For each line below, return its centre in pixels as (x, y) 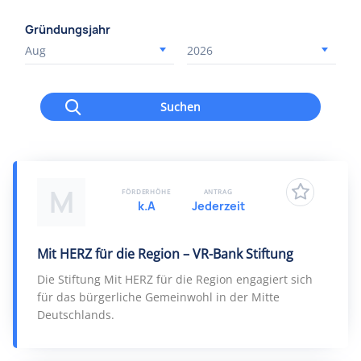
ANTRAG (218, 191)
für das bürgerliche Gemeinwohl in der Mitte (158, 297)
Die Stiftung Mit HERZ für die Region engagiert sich (175, 279)
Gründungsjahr (68, 29)
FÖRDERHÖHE (146, 191)
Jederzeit (218, 206)
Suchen (180, 106)
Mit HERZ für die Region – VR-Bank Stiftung (165, 254)
